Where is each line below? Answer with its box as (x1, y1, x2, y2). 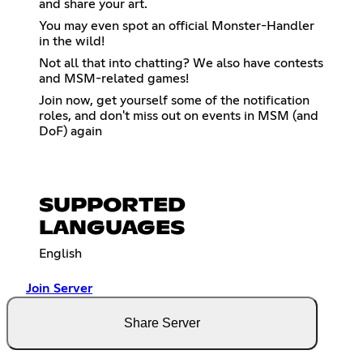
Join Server (26, 282, 92, 296)
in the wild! (39, 35, 105, 49)
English (39, 247, 82, 261)
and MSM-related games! (39, 72, 189, 86)
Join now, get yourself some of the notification (39, 94, 310, 108)
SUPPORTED (39, 196, 186, 216)
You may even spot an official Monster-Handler (39, 19, 314, 33)
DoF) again (39, 125, 102, 139)
